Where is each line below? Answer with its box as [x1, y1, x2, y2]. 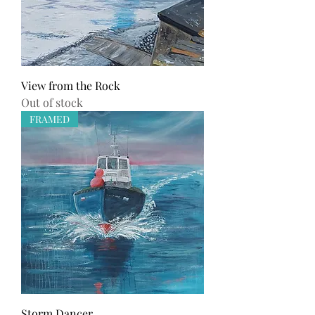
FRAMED [30, 112, 70, 127]
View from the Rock [21, 78, 120, 94]
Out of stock [21, 95, 83, 110]
